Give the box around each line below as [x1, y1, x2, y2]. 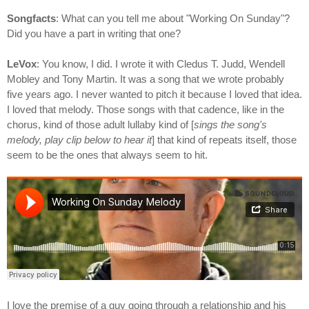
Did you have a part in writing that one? [7, 28, 181, 40]
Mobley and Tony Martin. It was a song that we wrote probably [7, 73, 284, 86]
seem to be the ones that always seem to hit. [7, 149, 208, 161]
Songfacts [7, 12, 56, 25]
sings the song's [194, 119, 267, 131]
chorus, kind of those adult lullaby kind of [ [7, 119, 194, 131]
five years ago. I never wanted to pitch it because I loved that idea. [7, 88, 302, 101]
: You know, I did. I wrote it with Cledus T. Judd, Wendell [37, 58, 285, 70]
